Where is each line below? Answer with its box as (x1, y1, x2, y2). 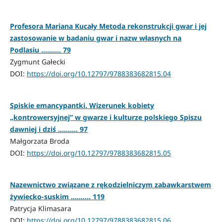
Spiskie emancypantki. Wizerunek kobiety (9, 101, 154, 111)
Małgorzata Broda (9, 136, 69, 146)
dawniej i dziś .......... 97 (9, 124, 88, 134)
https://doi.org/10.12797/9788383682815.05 (26, 148, 171, 158)
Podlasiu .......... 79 (9, 45, 71, 55)
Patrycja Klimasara (9, 204, 71, 214)
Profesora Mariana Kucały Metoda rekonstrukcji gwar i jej (9, 21, 207, 31)
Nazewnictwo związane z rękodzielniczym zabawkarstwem (9, 180, 211, 190)
